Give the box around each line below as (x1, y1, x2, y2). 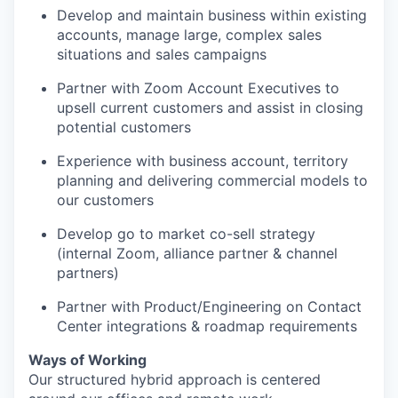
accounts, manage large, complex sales (57, 26, 322, 44)
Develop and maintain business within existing (57, 6, 367, 24)
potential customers (57, 118, 191, 136)
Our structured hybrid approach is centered (28, 370, 321, 388)
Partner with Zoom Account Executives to (57, 79, 339, 97)
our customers (57, 191, 154, 209)
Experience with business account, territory (57, 152, 348, 170)
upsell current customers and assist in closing (57, 99, 363, 116)
